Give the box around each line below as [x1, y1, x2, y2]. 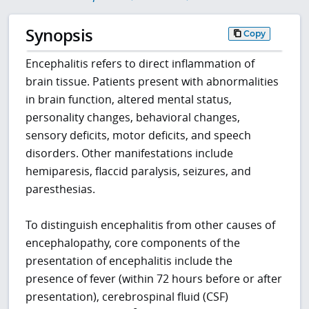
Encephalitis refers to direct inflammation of [26, 56, 255, 72]
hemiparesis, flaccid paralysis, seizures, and [26, 163, 252, 179]
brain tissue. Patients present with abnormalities [26, 74, 279, 90]
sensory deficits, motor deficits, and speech [26, 128, 252, 143]
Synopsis [26, 23, 93, 47]
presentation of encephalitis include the [26, 253, 233, 269]
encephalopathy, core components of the [26, 235, 241, 251]
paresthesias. [26, 181, 96, 197]
